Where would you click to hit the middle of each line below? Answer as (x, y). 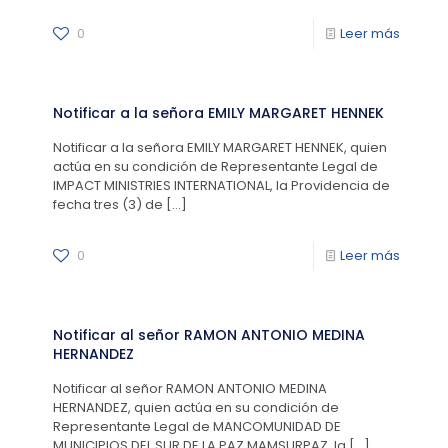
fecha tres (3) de (108, 204)
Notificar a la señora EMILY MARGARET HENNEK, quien (220, 147)
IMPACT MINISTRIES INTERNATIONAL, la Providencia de (221, 185)
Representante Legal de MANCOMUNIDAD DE (197, 426)
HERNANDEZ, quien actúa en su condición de (196, 407)
